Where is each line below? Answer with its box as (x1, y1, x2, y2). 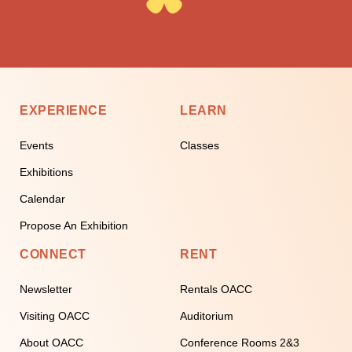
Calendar (20, 192, 65, 205)
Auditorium (180, 309, 233, 322)
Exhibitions (20, 165, 73, 178)
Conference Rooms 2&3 (180, 335, 299, 349)
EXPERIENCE (20, 103, 107, 117)
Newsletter (20, 282, 72, 295)
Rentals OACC (180, 282, 252, 295)
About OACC (20, 335, 83, 349)
